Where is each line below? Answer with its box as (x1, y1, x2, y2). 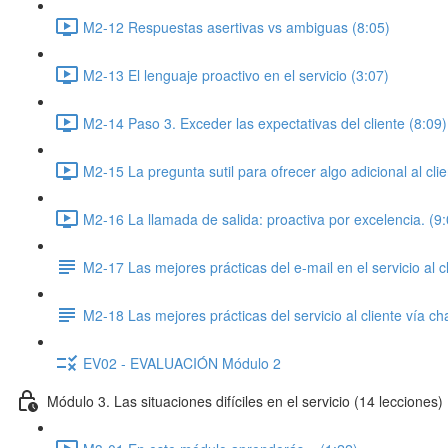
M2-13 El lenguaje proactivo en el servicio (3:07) (83, 64, 389, 85)
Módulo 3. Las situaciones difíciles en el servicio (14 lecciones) (47, 390, 443, 411)
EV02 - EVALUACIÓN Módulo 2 (83, 352, 281, 373)
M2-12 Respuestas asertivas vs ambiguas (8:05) (83, 16, 390, 37)
